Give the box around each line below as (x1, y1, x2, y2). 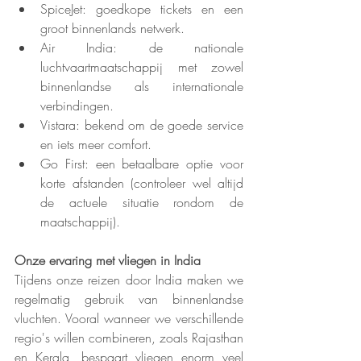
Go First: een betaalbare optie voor (40, 155, 243, 173)
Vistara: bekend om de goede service (40, 116, 243, 135)
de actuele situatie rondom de (40, 193, 243, 212)
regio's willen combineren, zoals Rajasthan (15, 329, 243, 347)
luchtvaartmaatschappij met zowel (40, 58, 243, 77)
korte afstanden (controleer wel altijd (40, 174, 243, 193)
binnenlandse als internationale (40, 77, 243, 96)
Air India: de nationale (40, 39, 243, 57)
